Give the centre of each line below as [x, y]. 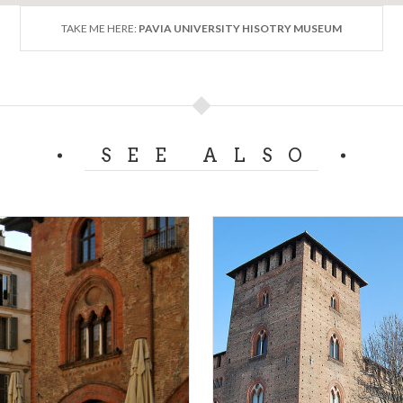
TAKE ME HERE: [100, 28]
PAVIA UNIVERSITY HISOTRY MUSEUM [240, 28]
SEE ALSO [210, 155]
